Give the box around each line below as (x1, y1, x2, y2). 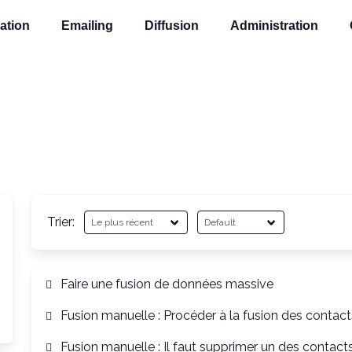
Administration (230, 19, 319, 32)
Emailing (61, 19, 114, 32)
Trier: (47, 214, 75, 229)
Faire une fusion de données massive (60, 277, 273, 291)
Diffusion (145, 19, 200, 32)
